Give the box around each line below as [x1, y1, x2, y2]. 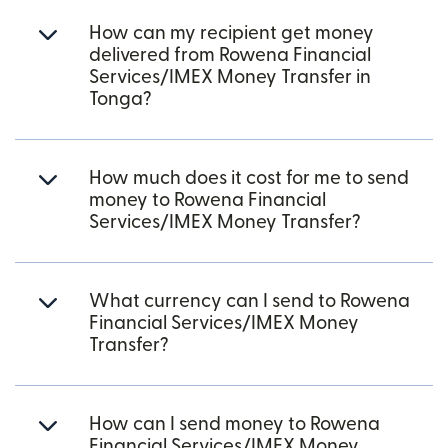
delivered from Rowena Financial [89, 45, 371, 65]
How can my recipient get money [89, 23, 374, 43]
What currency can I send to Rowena [89, 291, 410, 311]
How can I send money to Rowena [89, 414, 380, 434]
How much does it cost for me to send [89, 168, 409, 188]
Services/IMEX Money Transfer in [89, 67, 371, 87]
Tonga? [89, 89, 152, 109]
